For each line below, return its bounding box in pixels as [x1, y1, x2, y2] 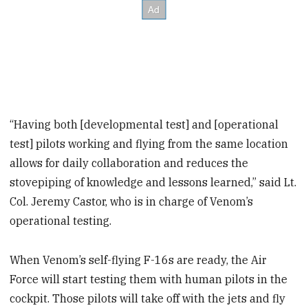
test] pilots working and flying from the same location [10, 137, 289, 151]
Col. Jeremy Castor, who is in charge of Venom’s [10, 195, 254, 209]
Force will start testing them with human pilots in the [10, 272, 288, 287]
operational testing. [10, 214, 112, 228]
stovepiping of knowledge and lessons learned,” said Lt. [10, 175, 297, 190]
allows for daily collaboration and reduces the [10, 156, 249, 170]
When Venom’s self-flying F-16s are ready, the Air [10, 253, 267, 267]
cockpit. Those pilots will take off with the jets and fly [10, 291, 286, 306]
